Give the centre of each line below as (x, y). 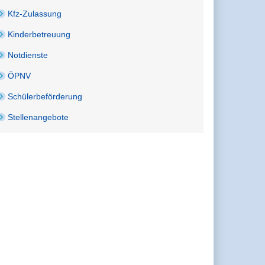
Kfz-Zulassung (35, 13)
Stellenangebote (38, 117)
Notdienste (28, 55)
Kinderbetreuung (39, 34)
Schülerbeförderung (45, 96)
